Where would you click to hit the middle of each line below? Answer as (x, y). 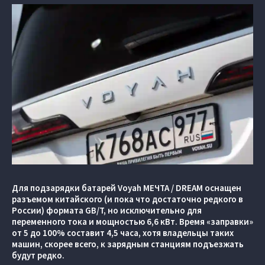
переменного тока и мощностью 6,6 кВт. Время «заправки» (132, 222)
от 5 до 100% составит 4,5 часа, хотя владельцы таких (123, 233)
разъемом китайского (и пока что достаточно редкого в (127, 199)
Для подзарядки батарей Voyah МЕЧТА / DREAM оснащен (127, 188)
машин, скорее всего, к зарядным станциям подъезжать (128, 244)
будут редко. (38, 256)
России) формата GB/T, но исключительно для (107, 211)
